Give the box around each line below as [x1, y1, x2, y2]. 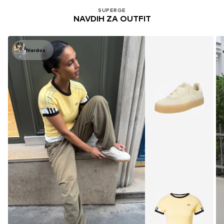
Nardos [26, 46, 45, 53]
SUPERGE [98, 7, 126, 13]
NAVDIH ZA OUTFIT [73, 14, 151, 24]
